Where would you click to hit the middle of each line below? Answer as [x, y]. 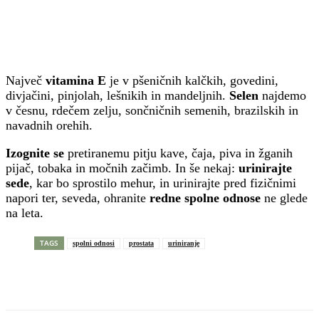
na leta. [25, 213]
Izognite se [37, 153]
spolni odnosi [94, 244]
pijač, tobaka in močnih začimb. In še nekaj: [122, 168]
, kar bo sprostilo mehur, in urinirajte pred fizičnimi [163, 183]
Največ [24, 81]
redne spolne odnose [207, 198]
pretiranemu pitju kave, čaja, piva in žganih [180, 153]
